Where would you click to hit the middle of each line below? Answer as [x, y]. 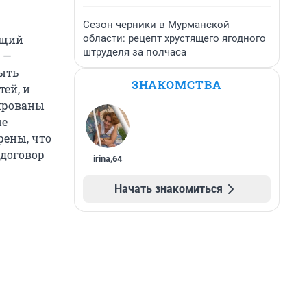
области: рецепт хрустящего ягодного [174, 38]
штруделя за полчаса [135, 52]
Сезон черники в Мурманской [156, 25]
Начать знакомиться [169, 189]
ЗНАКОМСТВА [177, 85]
